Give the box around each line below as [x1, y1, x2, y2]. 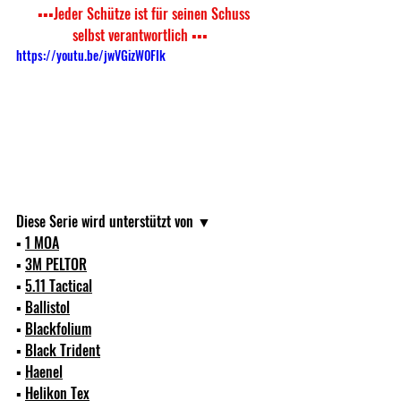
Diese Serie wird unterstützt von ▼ [16, 209, 215, 232]
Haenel [25, 360, 63, 382]
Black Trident [25, 338, 100, 361]
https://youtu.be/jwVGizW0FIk [16, 46, 166, 65]
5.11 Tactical [25, 274, 92, 296]
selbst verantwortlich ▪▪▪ [72, 24, 208, 47]
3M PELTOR [25, 252, 87, 275]
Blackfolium [25, 317, 91, 339]
